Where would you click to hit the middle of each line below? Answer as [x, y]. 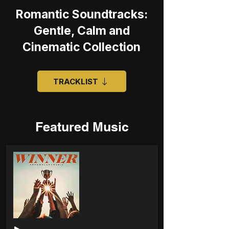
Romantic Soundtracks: [82, 14]
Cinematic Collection [82, 47]
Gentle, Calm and [82, 31]
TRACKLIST [75, 81]
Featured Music [82, 127]
